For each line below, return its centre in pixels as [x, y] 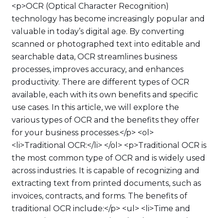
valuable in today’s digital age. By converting [98, 31]
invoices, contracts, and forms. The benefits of [100, 196]
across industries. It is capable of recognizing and [106, 171]
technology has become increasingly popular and [108, 19]
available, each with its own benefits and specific [105, 95]
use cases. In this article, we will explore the [95, 107]
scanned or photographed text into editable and [106, 44]
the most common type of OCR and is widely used [109, 158]
